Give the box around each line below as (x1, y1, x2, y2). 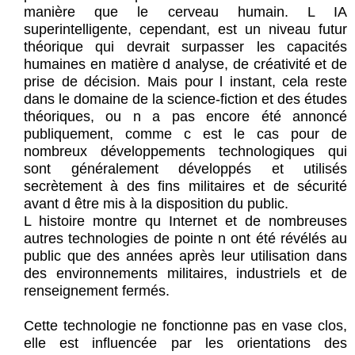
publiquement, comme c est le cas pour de (24, 126, 347, 143)
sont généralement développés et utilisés (24, 161, 347, 177)
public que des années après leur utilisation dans (24, 248, 347, 265)
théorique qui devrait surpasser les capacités (24, 39, 347, 55)
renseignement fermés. (24, 283, 170, 300)
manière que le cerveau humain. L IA (24, 4, 347, 21)
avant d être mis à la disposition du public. (24, 196, 288, 212)
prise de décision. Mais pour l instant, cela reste (24, 74, 347, 90)
